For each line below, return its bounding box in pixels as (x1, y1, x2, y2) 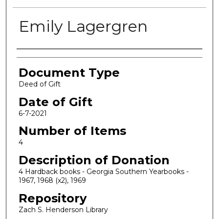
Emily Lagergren (18, 17, 148, 36)
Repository (18, 191, 87, 205)
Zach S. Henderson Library (18, 205, 108, 214)
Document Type (18, 66, 120, 80)
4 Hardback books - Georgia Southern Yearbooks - (18, 167, 189, 176)
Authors (16, 51, 63, 66)
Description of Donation (18, 153, 170, 167)
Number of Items (18, 124, 126, 138)
